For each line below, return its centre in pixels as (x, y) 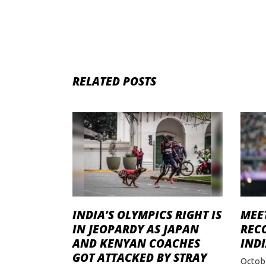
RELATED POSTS (114, 81)
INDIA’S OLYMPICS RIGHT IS (147, 215)
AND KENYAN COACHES (136, 244)
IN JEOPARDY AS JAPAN (136, 229)
